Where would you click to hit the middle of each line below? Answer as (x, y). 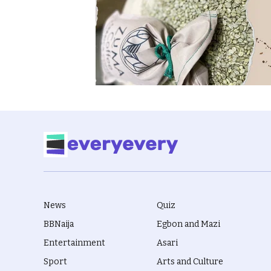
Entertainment (74, 243)
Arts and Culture (190, 262)
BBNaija (59, 224)
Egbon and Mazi (189, 224)
